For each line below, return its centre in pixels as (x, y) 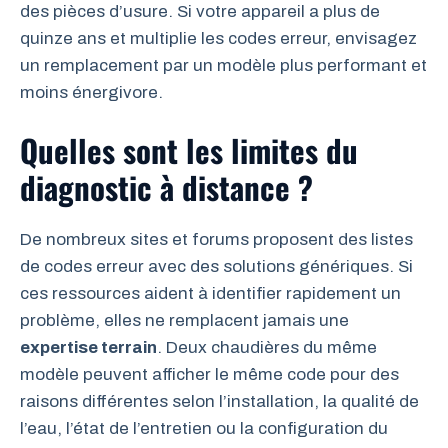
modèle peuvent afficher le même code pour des (209, 374)
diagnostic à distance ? (166, 186)
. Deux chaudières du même (267, 347)
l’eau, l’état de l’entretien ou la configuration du (204, 428)
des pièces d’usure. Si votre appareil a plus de (200, 11)
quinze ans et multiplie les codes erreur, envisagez (218, 38)
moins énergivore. (91, 92)
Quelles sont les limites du (189, 149)
